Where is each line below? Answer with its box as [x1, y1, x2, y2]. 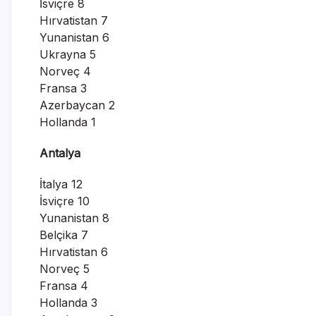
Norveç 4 [39, 63, 91, 78]
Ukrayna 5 [39, 47, 96, 61]
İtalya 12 [39, 176, 83, 191]
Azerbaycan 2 [39, 97, 115, 112]
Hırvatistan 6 [39, 244, 108, 259]
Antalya [39, 145, 80, 160]
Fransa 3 [39, 80, 87, 95]
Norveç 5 [39, 261, 90, 276]
